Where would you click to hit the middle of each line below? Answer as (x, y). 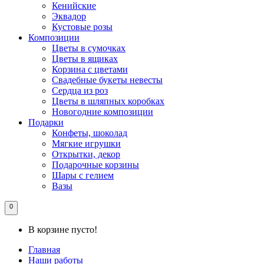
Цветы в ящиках (85, 59)
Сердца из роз (80, 91)
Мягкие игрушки (86, 144)
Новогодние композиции (103, 112)
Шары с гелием (83, 176)
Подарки (46, 123)
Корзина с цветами (90, 70)
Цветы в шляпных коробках (108, 101)
